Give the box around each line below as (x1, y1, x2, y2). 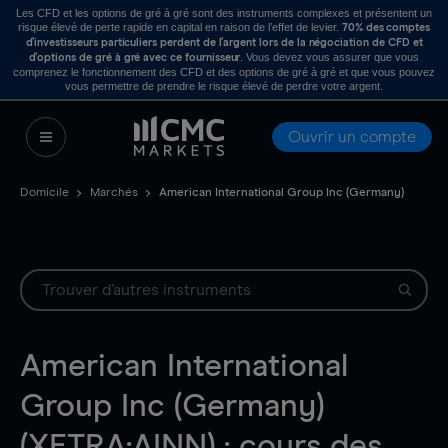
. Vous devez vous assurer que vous (240, 51, 420, 63)
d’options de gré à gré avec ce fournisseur (28, 52, 241, 63)
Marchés (90, 187, 138, 199)
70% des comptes (341, 22, 431, 33)
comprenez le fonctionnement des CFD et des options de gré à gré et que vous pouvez (13, 66, 435, 78)
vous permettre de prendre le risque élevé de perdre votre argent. (65, 80, 383, 92)
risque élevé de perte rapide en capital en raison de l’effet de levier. (17, 21, 342, 33)
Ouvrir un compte (288, 129, 416, 145)
